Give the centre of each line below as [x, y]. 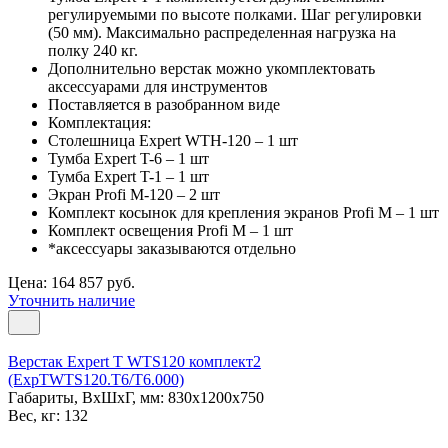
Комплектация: [99, 122]
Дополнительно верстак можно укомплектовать [211, 68]
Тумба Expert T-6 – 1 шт [128, 158]
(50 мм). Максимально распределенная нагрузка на [222, 32]
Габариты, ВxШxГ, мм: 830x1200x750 [136, 397]
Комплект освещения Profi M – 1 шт [170, 230]
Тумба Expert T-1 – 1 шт [128, 176]
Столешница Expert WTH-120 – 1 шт [173, 140]
